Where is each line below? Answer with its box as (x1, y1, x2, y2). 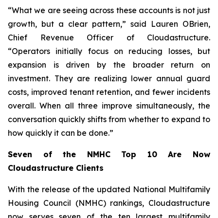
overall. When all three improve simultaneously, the (8, 101, 210, 110)
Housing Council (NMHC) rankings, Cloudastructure (8, 198, 210, 208)
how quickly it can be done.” (8, 128, 113, 138)
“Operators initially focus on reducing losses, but (8, 46, 210, 56)
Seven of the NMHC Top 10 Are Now (8, 149, 210, 159)
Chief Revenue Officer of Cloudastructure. (8, 33, 210, 42)
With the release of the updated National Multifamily (8, 184, 210, 194)
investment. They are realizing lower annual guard (8, 73, 210, 83)
